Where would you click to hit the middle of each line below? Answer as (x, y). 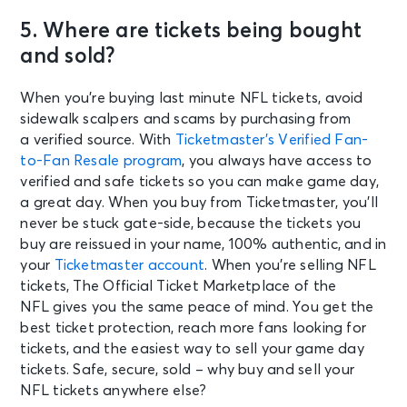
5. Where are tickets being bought (191, 32)
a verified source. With (98, 140)
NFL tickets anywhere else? (114, 391)
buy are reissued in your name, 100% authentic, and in (203, 245)
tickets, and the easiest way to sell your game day (192, 349)
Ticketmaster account (129, 266)
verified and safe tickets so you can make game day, (200, 182)
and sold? (68, 57)
